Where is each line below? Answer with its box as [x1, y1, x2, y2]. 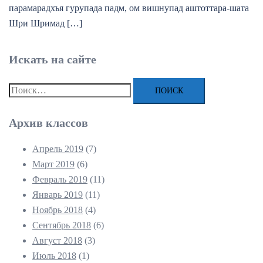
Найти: [8, 85, 36, 95]
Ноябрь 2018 [32, 205, 83, 215]
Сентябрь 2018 [32, 220, 91, 231]
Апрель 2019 [32, 144, 83, 154]
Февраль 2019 [32, 174, 87, 185]
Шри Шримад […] [9, 18, 82, 29]
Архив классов [9, 116, 88, 130]
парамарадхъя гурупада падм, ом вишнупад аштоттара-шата [9, 3, 249, 14]
